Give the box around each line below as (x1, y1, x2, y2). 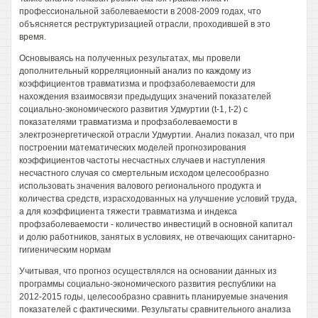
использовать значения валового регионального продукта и (19, 181, 261, 191)
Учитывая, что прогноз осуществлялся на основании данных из (19, 266, 277, 276)
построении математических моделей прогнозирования (19, 143, 246, 153)
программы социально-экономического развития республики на (19, 279, 276, 289)
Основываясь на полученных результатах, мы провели (19, 53, 241, 63)
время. (19, 32, 46, 42)
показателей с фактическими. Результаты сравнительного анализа (19, 305, 291, 314)
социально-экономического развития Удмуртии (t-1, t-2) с (19, 104, 248, 114)
